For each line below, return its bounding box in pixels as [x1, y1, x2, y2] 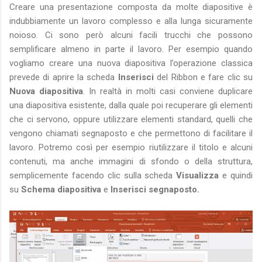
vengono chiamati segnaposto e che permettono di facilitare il [9, 127, 253, 139]
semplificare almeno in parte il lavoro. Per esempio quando [9, 43, 253, 54]
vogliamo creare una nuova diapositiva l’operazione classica [9, 57, 253, 68]
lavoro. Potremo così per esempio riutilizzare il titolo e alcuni [9, 142, 253, 153]
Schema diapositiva [21, 184, 104, 195]
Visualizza [176, 170, 219, 181]
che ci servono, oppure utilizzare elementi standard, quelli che [9, 113, 253, 125]
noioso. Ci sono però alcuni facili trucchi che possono [9, 29, 253, 40]
